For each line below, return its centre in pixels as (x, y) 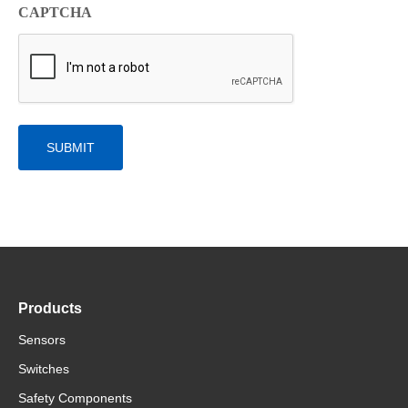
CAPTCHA (55, 13)
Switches (44, 369)
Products (50, 309)
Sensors (42, 340)
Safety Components (75, 398)
